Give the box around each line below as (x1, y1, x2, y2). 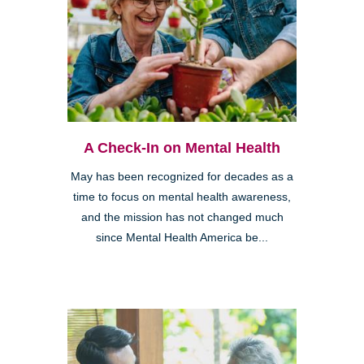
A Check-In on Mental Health (84, 140, 280, 157)
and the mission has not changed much (80, 211, 284, 224)
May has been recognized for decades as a (71, 171, 293, 184)
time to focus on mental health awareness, (73, 191, 291, 204)
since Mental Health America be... (96, 232, 268, 245)
